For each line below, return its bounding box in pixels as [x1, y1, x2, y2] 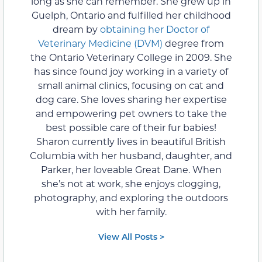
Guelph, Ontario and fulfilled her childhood [31, 8, 231, 21]
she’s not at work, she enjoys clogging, [42, 177, 220, 189]
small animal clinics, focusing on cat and [38, 78, 224, 91]
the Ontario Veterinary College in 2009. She [30, 50, 232, 63]
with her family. [95, 205, 167, 218]
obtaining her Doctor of [100, 22, 209, 35]
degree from [165, 36, 224, 49]
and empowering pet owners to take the [35, 106, 227, 119]
